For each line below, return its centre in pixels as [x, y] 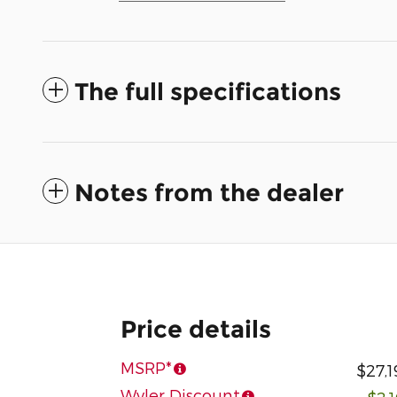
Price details [196, 329]
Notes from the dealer [209, 192]
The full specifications [208, 91]
